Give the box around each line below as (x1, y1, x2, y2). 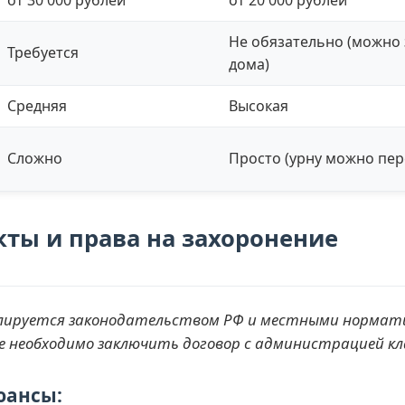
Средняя (7, 95, 67, 116)
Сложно (7, 147, 62, 168)
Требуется (7, 42, 79, 62)
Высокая (229, 95, 288, 116)
